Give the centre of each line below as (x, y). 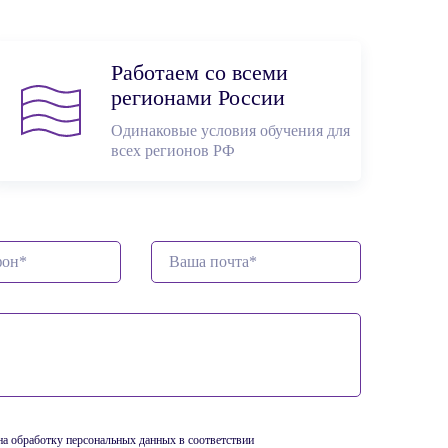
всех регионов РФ (173, 150)
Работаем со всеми (199, 73)
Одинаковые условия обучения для (230, 130)
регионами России (198, 98)
